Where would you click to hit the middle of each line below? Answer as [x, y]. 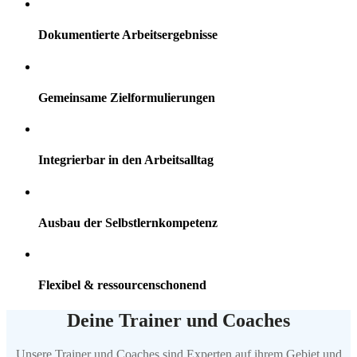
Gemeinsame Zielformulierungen [127, 97]
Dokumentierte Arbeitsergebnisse [128, 35]
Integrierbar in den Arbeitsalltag [126, 160]
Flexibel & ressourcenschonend [122, 285]
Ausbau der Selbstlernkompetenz [128, 222]
